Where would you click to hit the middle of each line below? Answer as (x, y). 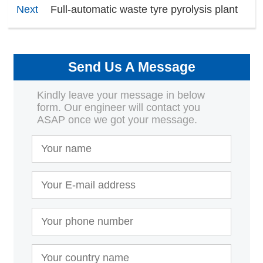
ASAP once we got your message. (117, 120)
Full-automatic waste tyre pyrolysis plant (144, 10)
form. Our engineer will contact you (118, 108)
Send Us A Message (131, 68)
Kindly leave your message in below (121, 95)
